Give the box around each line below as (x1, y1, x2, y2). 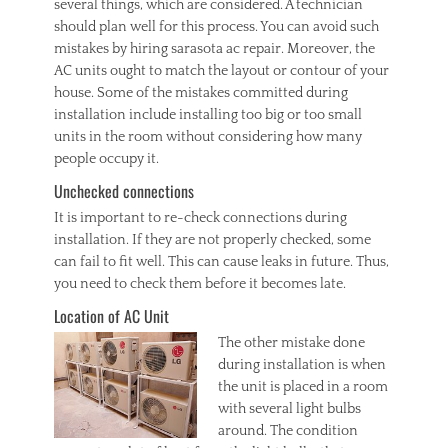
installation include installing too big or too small (54, 107, 362, 123)
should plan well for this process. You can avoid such (54, 19, 379, 35)
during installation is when (218, 357, 386, 373)
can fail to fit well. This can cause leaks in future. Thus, (54, 254, 389, 270)
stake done (298, 335, 365, 351)
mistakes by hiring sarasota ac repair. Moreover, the (54, 41, 375, 57)
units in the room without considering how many (54, 129, 362, 145)
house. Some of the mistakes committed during (54, 85, 348, 101)
